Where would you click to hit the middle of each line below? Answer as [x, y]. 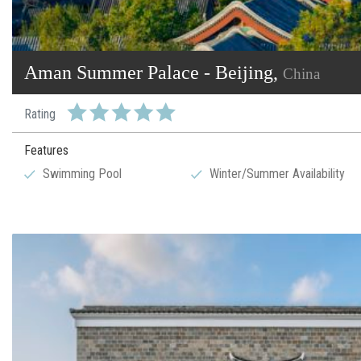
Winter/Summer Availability [278, 174]
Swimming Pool [83, 174]
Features [46, 151]
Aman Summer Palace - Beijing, [154, 73]
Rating [40, 114]
